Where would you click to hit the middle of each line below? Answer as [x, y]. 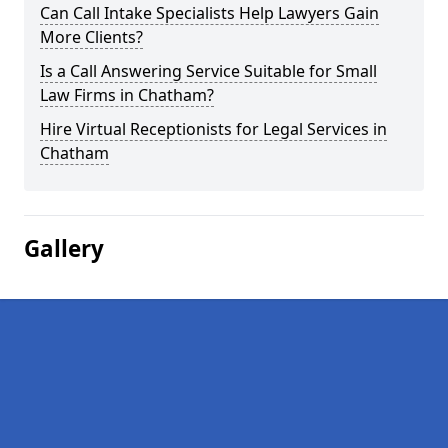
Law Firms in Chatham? [127, 95]
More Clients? [91, 37]
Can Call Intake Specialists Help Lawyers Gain [209, 13]
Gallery [64, 248]
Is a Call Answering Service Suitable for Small [208, 71]
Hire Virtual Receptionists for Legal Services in [213, 129]
